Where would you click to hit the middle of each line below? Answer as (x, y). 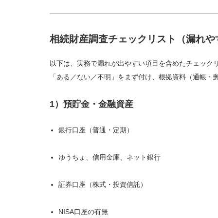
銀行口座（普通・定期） (96, 130)
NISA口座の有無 (83, 212)
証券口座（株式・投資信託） (103, 184)
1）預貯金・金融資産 (91, 104)
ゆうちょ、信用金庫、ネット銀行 (110, 157)
